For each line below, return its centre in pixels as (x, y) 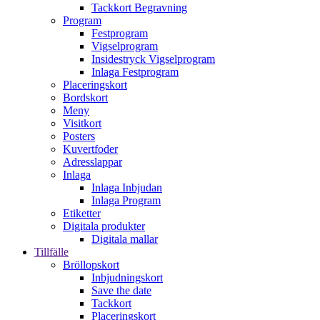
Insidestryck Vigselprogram (153, 59)
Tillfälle (51, 252)
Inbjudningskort (127, 277)
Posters (79, 136)
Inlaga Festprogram (135, 72)
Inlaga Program (126, 200)
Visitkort (82, 123)
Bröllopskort (91, 265)
